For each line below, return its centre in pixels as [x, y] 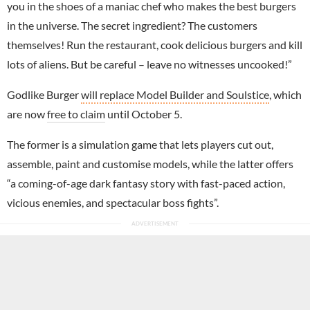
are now [27, 113]
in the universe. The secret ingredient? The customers [132, 25]
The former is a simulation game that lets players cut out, [140, 144]
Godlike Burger [44, 94]
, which [285, 94]
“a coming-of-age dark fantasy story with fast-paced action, [146, 183]
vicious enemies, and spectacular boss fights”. [113, 202]
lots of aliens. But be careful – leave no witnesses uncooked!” [149, 64]
